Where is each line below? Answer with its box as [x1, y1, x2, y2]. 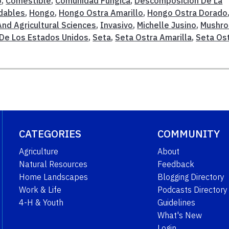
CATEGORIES [18, 126, 81, 141]
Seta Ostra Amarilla [115, 32, 192, 42]
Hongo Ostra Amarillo [59, 7, 144, 18]
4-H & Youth [18, 197, 63, 208]
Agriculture [18, 146, 58, 156]
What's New [157, 210, 202, 220]
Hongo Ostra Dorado [147, 7, 228, 18]
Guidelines [157, 197, 195, 208]
